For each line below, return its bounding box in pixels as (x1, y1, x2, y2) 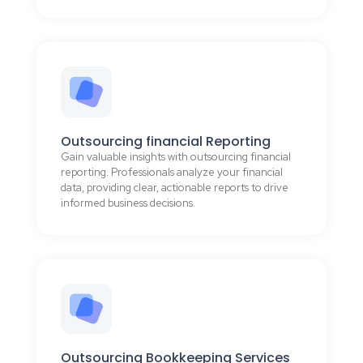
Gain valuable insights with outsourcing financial (61, 149, 291, 164)
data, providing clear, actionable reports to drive (61, 180, 288, 194)
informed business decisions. (61, 195, 195, 210)
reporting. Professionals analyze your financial (61, 164, 283, 179)
